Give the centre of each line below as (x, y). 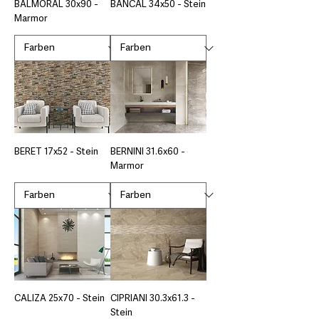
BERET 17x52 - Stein (56, 152)
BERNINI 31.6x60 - (148, 152)
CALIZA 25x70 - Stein (59, 298)
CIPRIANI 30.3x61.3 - (153, 298)
